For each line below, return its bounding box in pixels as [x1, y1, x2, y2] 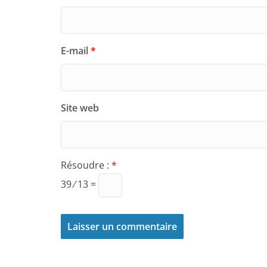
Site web [61, 101, 99, 114]
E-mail [61, 44, 91, 57]
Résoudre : [61, 158, 111, 172]
